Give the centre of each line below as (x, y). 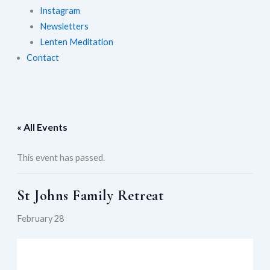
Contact (42, 58)
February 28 (40, 219)
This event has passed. (61, 158)
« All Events (42, 127)
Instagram (60, 11)
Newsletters (64, 27)
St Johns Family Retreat (90, 196)
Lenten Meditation (76, 42)
